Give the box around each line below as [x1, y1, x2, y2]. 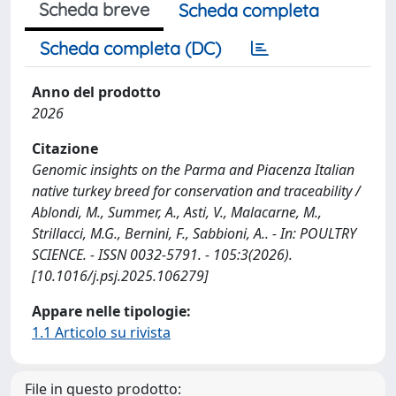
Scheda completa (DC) [40, 36, 221, 59]
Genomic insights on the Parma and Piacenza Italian [32, 159, 354, 179]
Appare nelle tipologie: [32, 301, 191, 321]
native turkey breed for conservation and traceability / [32, 180, 361, 201]
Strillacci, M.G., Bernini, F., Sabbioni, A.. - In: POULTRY [32, 223, 356, 243]
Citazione [32, 138, 98, 158]
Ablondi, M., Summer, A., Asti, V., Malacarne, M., [32, 202, 322, 222]
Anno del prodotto [32, 81, 161, 102]
